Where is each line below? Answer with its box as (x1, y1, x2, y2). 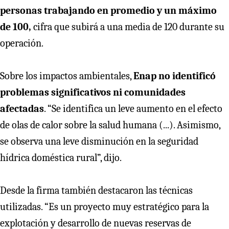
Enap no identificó (133, 70, 216, 82)
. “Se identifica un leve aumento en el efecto (44, 102, 222, 114)
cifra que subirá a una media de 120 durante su (33, 20, 224, 33)
